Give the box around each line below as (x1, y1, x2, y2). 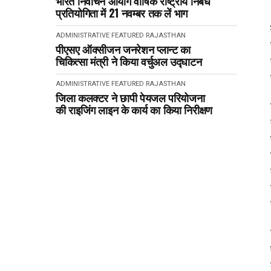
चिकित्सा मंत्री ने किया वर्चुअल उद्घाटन (56, 53, 202, 69)
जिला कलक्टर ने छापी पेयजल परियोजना (56, 90, 205, 105)
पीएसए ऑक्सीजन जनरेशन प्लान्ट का (56, 41, 191, 57)
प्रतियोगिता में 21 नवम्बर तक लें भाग (56, 5, 188, 21)
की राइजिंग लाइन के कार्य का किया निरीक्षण (56, 102, 212, 117)
